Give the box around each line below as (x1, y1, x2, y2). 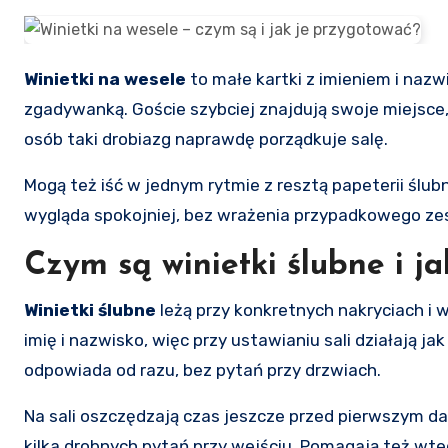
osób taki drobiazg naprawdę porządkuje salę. (24, 128, 388, 149)
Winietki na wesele (38, 68, 186, 89)
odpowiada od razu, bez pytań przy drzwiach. (24, 359, 381, 380)
